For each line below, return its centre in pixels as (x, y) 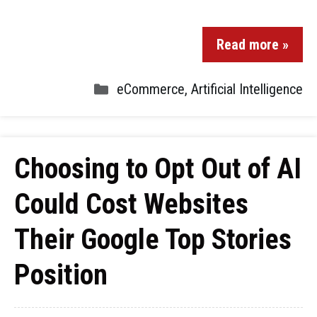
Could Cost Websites (131, 204)
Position (61, 275)
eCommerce (151, 89)
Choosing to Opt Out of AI (158, 169)
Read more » (253, 45)
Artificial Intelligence (247, 89)
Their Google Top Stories (153, 240)
